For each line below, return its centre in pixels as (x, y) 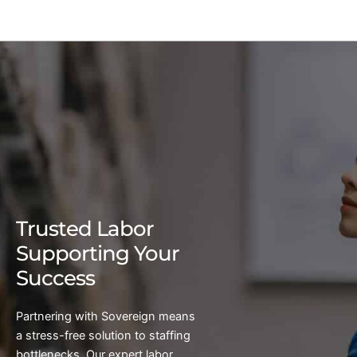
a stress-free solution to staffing (103, 335)
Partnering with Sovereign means (106, 316)
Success (55, 278)
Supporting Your (98, 253)
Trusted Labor (85, 229)
